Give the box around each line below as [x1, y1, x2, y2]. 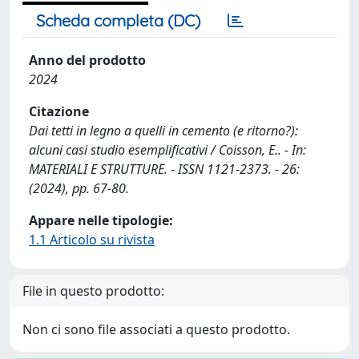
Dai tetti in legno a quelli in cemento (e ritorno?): [29, 121, 298, 139]
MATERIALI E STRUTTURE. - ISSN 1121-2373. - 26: [29, 159, 300, 178]
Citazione [29, 102, 89, 120]
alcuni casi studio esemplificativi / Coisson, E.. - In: [29, 140, 306, 159]
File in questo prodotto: [22, 281, 164, 300]
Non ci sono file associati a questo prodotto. [22, 320, 290, 338]
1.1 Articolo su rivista [29, 230, 155, 248]
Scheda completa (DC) [36, 10, 200, 30]
